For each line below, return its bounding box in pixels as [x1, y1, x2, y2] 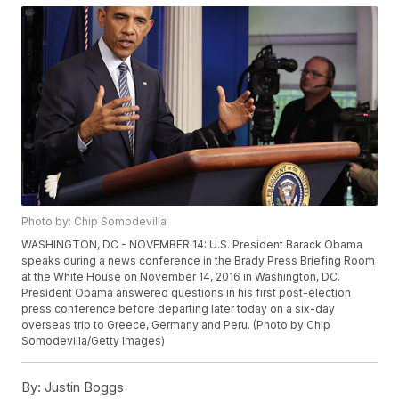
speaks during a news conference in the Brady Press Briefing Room [21, 254, 376, 268]
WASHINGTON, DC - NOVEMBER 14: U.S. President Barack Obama [21, 238, 363, 252]
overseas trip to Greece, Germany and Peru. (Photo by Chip [21, 318, 331, 332]
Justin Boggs [41, 379, 125, 396]
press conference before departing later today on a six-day [21, 302, 336, 316]
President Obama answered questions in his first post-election [21, 286, 352, 300]
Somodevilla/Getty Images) [21, 334, 166, 348]
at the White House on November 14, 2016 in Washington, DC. [21, 270, 341, 284]
